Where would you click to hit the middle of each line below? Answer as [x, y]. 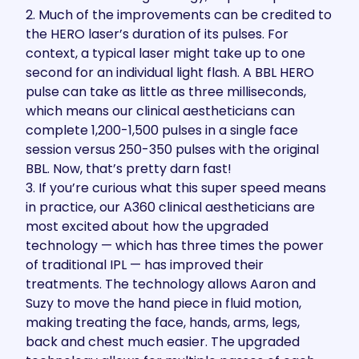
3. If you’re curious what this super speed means [176, 188]
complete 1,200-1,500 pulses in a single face [162, 130]
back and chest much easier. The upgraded [163, 342]
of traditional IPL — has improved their [145, 265]
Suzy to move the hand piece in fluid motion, [163, 303]
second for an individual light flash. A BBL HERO [170, 73]
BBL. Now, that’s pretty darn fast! [129, 169]
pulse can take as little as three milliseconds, [166, 92]
